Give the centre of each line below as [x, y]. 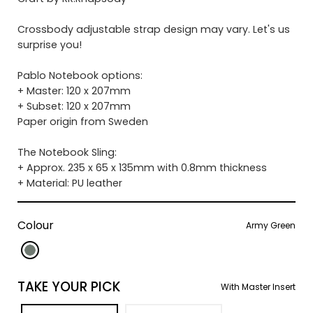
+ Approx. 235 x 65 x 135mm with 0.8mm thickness [142, 168]
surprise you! [49, 45]
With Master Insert [259, 286]
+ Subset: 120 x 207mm [74, 107]
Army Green [271, 225]
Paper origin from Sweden [82, 122]
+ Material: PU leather [70, 183]
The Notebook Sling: [67, 153]
